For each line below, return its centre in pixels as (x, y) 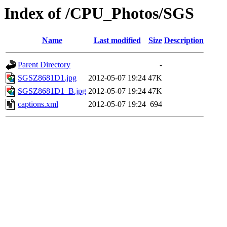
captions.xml (38, 104)
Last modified (117, 41)
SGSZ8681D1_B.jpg (52, 91)
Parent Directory (44, 65)
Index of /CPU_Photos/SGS (99, 13)
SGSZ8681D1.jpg (47, 78)
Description (184, 41)
